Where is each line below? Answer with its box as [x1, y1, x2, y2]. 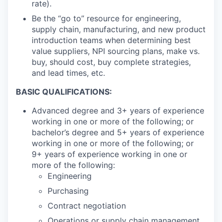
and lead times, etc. [32, 68, 105, 78]
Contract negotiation [48, 201, 126, 211]
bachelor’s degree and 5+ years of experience [32, 127, 204, 138]
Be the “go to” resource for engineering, [32, 13, 181, 24]
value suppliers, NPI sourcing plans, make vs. [32, 46, 200, 56]
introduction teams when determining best [32, 35, 191, 46]
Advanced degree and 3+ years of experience [32, 106, 204, 116]
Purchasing [48, 186, 89, 196]
